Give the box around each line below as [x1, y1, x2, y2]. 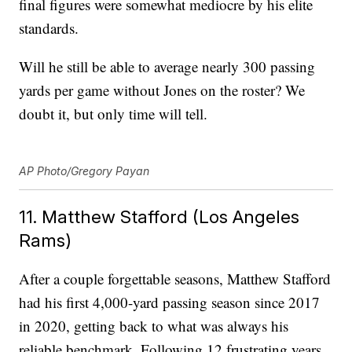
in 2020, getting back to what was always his [19, 316, 289, 336]
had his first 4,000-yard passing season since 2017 [19, 292, 321, 313]
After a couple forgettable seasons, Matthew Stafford [19, 269, 332, 289]
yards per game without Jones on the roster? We [19, 80, 306, 101]
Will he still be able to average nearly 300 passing [19, 57, 316, 77]
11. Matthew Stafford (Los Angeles [19, 206, 300, 228]
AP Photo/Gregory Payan [19, 164, 150, 178]
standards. [19, 18, 79, 38]
